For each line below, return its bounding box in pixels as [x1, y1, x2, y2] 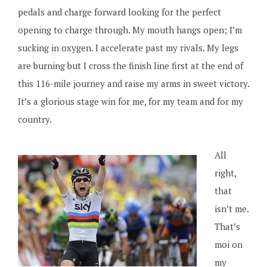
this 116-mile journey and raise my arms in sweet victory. [17, 77, 249, 89]
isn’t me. [214, 203, 249, 215]
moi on [214, 238, 243, 250]
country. [17, 113, 52, 125]
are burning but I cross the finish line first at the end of [17, 60, 243, 72]
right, [214, 167, 236, 179]
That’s [214, 221, 240, 232]
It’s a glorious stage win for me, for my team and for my [17, 95, 243, 107]
